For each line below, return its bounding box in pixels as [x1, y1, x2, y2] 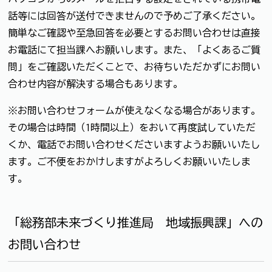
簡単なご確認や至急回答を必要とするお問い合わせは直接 [8, 27, 260, 38]
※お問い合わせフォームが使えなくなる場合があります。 [8, 105, 260, 115]
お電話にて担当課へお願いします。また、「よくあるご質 [8, 44, 260, 55]
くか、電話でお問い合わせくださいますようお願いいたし [8, 139, 260, 149]
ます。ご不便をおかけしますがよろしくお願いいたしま [8, 156, 251, 166]
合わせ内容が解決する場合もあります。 [8, 78, 183, 89]
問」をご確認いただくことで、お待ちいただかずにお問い [8, 61, 260, 72]
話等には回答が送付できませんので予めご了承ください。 [8, 10, 260, 21]
